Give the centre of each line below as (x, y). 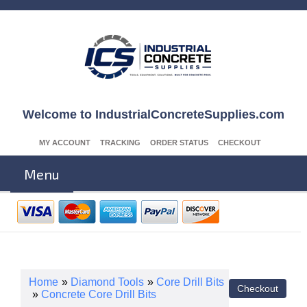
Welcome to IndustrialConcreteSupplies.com (153, 114)
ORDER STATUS (179, 143)
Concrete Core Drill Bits (99, 294)
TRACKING (120, 143)
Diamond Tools (107, 282)
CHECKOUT (240, 143)
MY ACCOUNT (65, 143)
